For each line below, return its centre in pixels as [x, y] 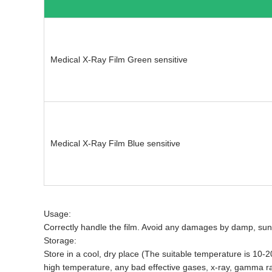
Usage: [57, 214]
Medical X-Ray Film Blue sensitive [115, 143]
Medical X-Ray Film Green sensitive [119, 59]
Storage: [60, 240]
